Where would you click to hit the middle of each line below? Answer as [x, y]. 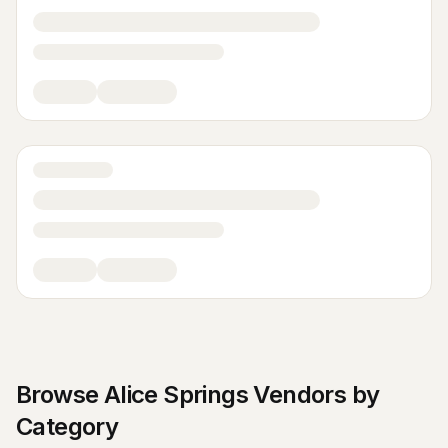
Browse [60, 394]
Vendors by [314, 394]
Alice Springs [176, 394]
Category [67, 426]
